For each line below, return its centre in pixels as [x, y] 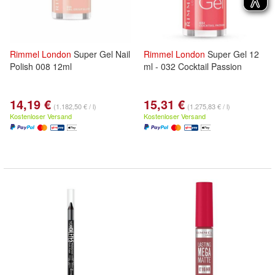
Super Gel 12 [232, 54]
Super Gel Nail [101, 54]
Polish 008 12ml [41, 66]
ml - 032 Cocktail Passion [193, 66]
